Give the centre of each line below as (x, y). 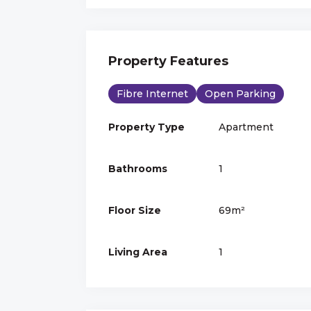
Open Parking (240, 93)
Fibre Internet (152, 93)
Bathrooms (138, 168)
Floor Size (135, 210)
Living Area (138, 252)
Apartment (246, 127)
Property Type (146, 127)
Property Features (168, 61)
